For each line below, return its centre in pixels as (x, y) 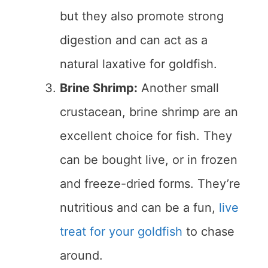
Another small (178, 88)
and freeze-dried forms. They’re (150, 184)
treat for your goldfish (121, 232)
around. (81, 256)
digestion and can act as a (134, 40)
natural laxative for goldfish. (138, 64)
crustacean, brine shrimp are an (149, 112)
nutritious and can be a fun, (139, 208)
